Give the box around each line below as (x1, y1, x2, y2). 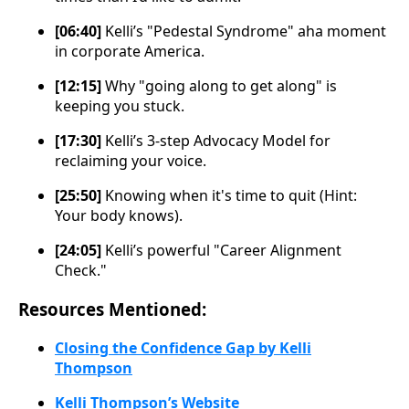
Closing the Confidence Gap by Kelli (55, 337, 311, 358)
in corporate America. (55, 41, 204, 62)
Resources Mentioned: (18, 298, 206, 321)
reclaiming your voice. (55, 151, 206, 172)
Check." (55, 260, 107, 281)
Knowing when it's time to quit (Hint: (101, 185, 357, 206)
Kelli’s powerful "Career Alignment (101, 240, 341, 261)
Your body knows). (55, 205, 183, 226)
